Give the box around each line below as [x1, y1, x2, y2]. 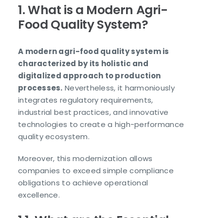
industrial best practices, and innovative [18, 107, 169, 118]
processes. [18, 83, 63, 93]
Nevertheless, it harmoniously [62, 83, 175, 93]
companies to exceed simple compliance [18, 165, 174, 176]
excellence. [18, 190, 60, 200]
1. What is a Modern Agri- [18, 1, 168, 18]
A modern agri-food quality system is [18, 46, 169, 57]
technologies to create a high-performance [18, 119, 184, 130]
